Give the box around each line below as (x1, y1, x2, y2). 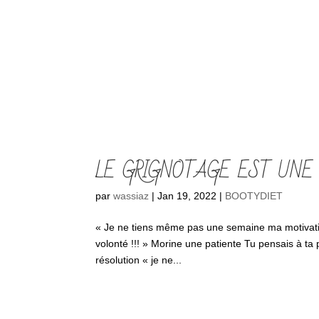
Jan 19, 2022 (157, 189, 217, 202)
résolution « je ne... (95, 253, 182, 266)
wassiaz (113, 189, 150, 202)
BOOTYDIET (225, 189, 283, 202)
